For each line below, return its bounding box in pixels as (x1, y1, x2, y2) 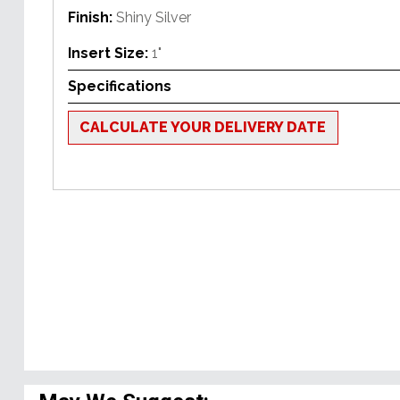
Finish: (68, 8, 116, 26)
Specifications (68, 77, 171, 95)
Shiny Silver (116, 8, 191, 26)
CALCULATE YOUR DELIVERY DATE (79, 118, 327, 136)
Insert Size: (68, 44, 152, 62)
